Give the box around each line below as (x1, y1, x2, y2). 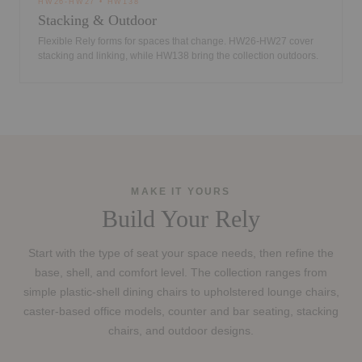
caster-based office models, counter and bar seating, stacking (23, 305, 339, 318)
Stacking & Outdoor (38, 12, 157, 29)
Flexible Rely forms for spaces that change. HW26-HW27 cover (38, 36, 314, 47)
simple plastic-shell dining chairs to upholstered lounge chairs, (23, 286, 339, 299)
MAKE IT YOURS (131, 186, 231, 198)
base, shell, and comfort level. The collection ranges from (35, 267, 327, 280)
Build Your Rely (102, 205, 260, 234)
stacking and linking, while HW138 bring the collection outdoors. (38, 51, 318, 61)
